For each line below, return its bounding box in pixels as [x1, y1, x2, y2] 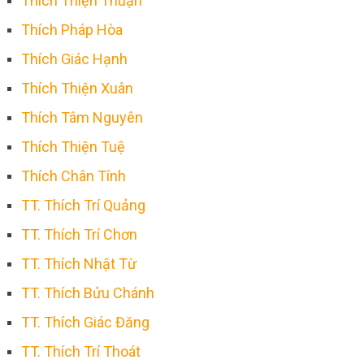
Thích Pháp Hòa [20, 20, 123, 38]
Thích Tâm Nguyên [20, 108, 143, 126]
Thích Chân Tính [20, 167, 126, 184]
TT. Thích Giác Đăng [20, 313, 149, 331]
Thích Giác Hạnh [20, 50, 128, 67]
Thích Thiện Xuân [20, 79, 133, 97]
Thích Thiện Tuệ [20, 137, 125, 155]
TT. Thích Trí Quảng [20, 196, 145, 214]
